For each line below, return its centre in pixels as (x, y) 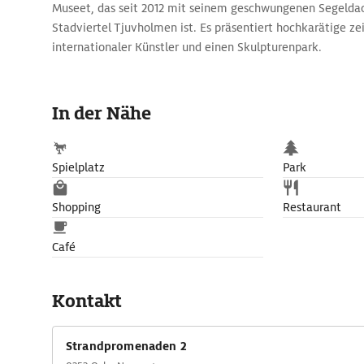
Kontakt (87, 301)
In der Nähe (102, 113)
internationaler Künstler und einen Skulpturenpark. (187, 47)
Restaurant (312, 207)
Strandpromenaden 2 (126, 346)
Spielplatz (78, 167)
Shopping (76, 207)
